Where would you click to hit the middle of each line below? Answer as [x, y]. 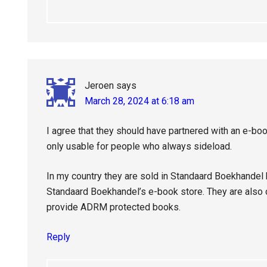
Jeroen [99, 86]
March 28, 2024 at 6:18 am [139, 101]
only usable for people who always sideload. [139, 146]
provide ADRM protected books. [114, 207]
